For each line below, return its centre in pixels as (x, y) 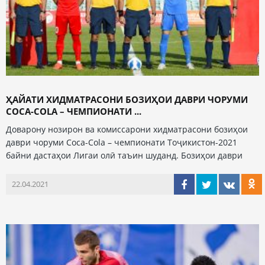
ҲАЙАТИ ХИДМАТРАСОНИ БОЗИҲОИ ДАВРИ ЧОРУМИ (127, 99)
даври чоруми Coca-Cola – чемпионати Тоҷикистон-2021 (122, 142)
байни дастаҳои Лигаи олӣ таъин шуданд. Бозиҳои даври (124, 155)
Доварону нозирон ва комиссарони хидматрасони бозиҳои (127, 129)
